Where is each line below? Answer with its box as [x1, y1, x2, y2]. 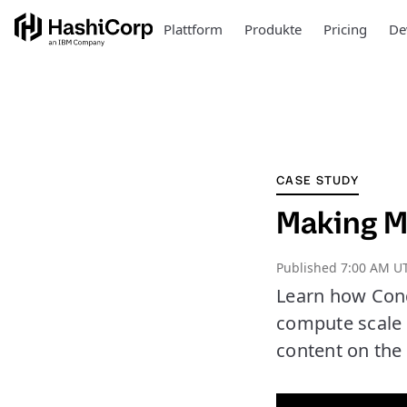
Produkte [243, 20, 302, 38]
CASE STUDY [276, 173, 359, 188]
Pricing [323, 20, 367, 38]
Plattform [163, 20, 223, 38]
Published [276, 259, 341, 276]
